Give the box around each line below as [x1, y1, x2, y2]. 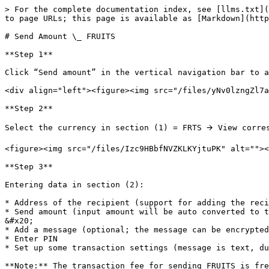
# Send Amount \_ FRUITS [5, 32, 115, 41]
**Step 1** [5, 50, 53, 59]
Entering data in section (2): [5, 180, 144, 189]
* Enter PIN [5, 234, 58, 243]
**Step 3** [5, 162, 53, 171]
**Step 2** [5, 104, 53, 113]
